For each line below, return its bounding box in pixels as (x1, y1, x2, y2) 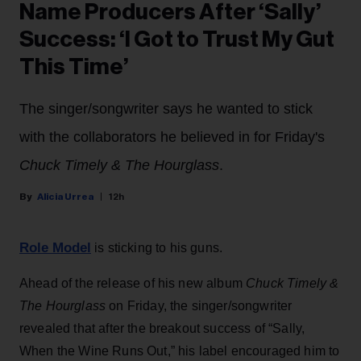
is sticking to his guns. (91, 240, 222, 255)
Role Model (19, 239, 91, 255)
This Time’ (19, 55, 129, 78)
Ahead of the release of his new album (19, 276, 247, 290)
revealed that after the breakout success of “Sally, (19, 321, 305, 335)
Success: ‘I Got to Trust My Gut (19, 27, 334, 51)
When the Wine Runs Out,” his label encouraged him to (19, 343, 340, 358)
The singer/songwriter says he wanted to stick (19, 100, 313, 117)
